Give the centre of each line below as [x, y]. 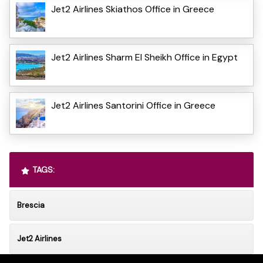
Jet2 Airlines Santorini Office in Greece [133, 106]
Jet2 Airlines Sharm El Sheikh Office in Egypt [144, 58]
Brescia [31, 205]
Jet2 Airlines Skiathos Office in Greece [133, 9]
